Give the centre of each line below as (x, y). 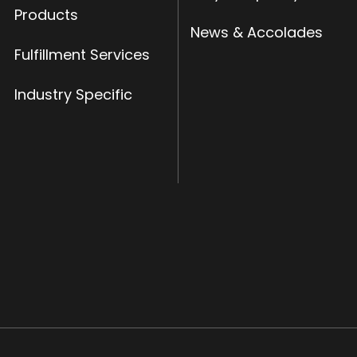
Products (46, 14)
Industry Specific (73, 94)
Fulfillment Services (82, 54)
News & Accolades (257, 32)
